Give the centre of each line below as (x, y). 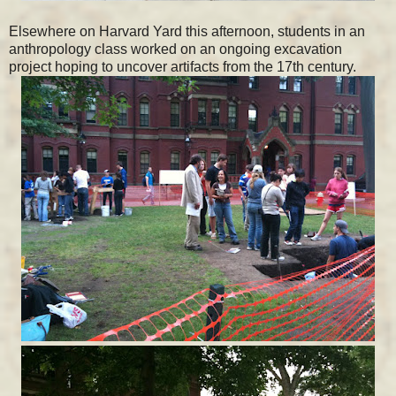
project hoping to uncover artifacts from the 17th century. (183, 66)
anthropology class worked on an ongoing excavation (175, 49)
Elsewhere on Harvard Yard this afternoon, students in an (187, 31)
